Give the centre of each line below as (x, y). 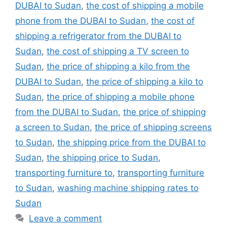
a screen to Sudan (52, 127)
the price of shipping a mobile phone (121, 97)
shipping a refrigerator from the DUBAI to (98, 36)
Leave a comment (66, 218)
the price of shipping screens (153, 127)
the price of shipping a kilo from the (118, 66)
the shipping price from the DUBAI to (131, 142)
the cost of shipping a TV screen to (118, 51)
